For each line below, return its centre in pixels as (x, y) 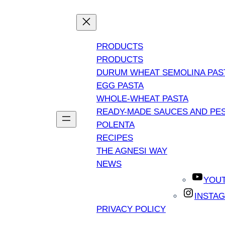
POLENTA (116, 125)
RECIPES (115, 138)
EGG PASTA (120, 85)
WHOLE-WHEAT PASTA (142, 98)
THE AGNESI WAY (132, 151)
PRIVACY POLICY (131, 209)
